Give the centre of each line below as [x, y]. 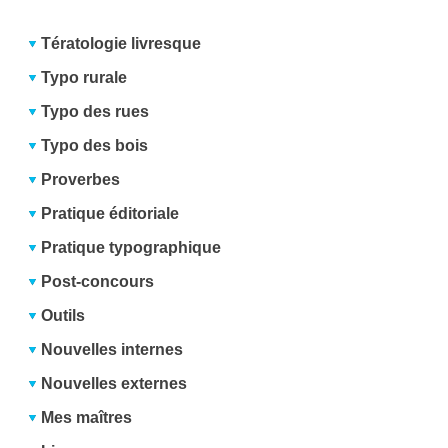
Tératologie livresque [121, 44]
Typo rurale [84, 78]
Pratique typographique [131, 248]
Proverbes [81, 180]
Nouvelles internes [112, 350]
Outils [63, 316]
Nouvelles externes [114, 384]
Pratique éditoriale [110, 214]
